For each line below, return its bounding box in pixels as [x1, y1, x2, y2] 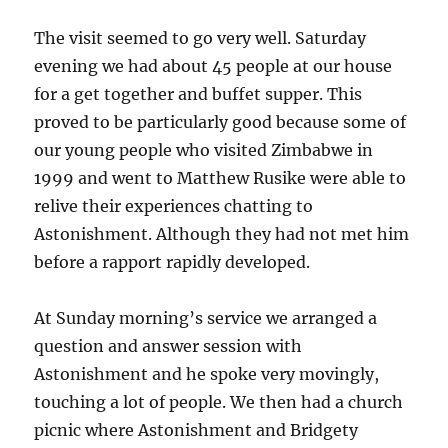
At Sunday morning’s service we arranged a [34, 307, 378, 328]
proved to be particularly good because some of [34, 111, 407, 132]
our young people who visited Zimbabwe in [34, 139, 374, 160]
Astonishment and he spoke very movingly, [34, 363, 380, 384]
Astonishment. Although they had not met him [34, 223, 410, 244]
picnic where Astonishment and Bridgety [34, 419, 359, 440]
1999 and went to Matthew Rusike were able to [34, 167, 407, 188]
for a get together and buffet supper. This [34, 83, 363, 104]
